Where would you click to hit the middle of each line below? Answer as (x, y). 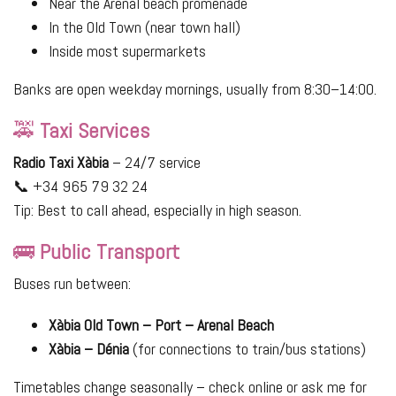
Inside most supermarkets (127, 50)
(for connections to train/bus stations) (247, 348)
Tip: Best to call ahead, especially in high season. (157, 209)
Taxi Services (95, 130)
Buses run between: (72, 283)
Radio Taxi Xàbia (61, 162)
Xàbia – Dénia (89, 348)
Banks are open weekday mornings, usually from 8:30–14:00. (195, 88)
